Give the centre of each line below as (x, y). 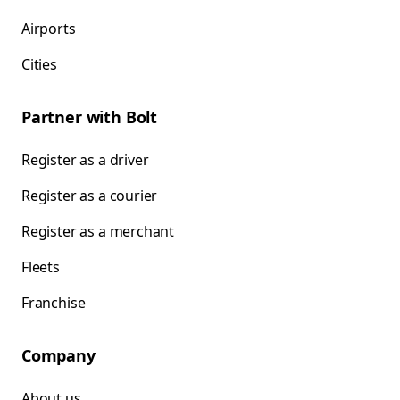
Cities (39, 65)
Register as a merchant (98, 232)
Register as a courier (90, 196)
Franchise (54, 303)
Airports (49, 29)
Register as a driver (85, 160)
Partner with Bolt (90, 117)
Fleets (41, 267)
